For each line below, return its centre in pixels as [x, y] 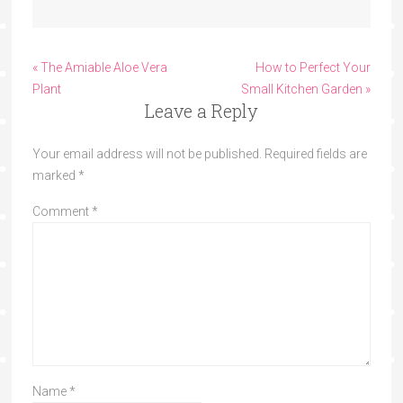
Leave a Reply [201, 110]
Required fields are [315, 153]
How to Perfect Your [313, 67]
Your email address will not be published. [147, 153]
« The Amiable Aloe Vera [99, 67]
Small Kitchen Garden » [306, 89]
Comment [62, 211]
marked [55, 175]
